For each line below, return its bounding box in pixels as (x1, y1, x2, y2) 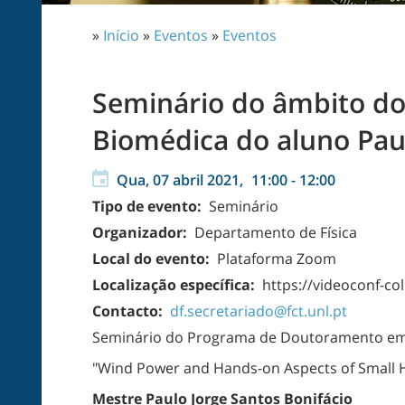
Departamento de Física (191, 222, 357, 242)
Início (103, 25, 139, 45)
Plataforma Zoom (213, 249, 336, 268)
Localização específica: (92, 275, 259, 295)
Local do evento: (92, 249, 213, 268)
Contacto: (92, 301, 166, 321)
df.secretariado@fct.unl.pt (170, 301, 347, 321)
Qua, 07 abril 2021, (117, 170, 247, 190)
